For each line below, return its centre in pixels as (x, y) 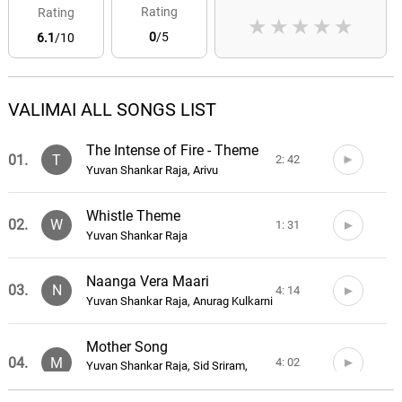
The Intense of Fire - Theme (173, 151)
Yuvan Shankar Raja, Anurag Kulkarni (180, 301)
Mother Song (127, 346)
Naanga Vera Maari (148, 281)
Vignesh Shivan (126, 380)
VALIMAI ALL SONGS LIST (112, 110)
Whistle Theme (134, 215)
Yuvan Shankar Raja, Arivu (153, 170)
